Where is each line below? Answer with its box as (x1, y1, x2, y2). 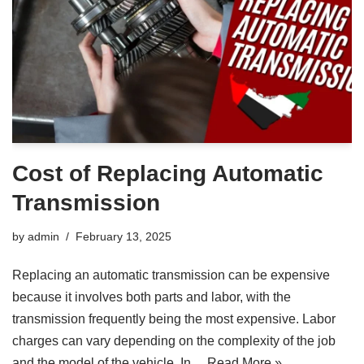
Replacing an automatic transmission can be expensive (12, 268, 330, 283)
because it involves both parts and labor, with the (12, 290, 291, 305)
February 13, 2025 (76, 230, 171, 244)
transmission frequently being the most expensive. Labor (12, 312, 336, 327)
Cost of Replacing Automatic (12, 161, 323, 187)
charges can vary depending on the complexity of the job (12, 334, 336, 349)
